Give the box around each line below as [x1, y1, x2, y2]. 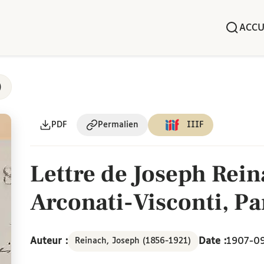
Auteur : [29, 236, 68, 246]
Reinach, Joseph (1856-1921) [75, 237, 192, 246]
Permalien [97, 121, 138, 129]
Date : [199, 236, 227, 246]
